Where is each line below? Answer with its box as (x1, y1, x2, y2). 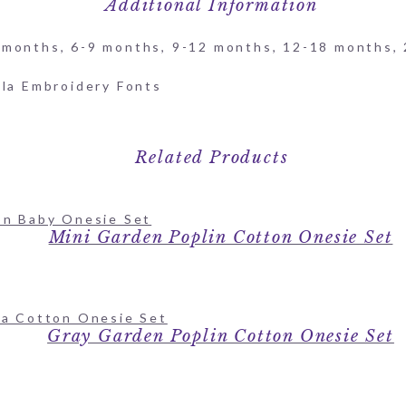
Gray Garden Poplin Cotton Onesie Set (47, 325, 394, 346)
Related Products (134, 147, 289, 168)
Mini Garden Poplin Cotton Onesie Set (48, 227, 393, 247)
